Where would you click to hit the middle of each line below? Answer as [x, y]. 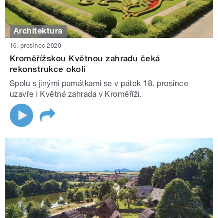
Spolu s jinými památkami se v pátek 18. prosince [99, 83]
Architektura [38, 31]
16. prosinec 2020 [36, 45]
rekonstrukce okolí [48, 69]
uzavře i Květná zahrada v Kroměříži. [77, 94]
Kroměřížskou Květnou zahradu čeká [85, 58]
